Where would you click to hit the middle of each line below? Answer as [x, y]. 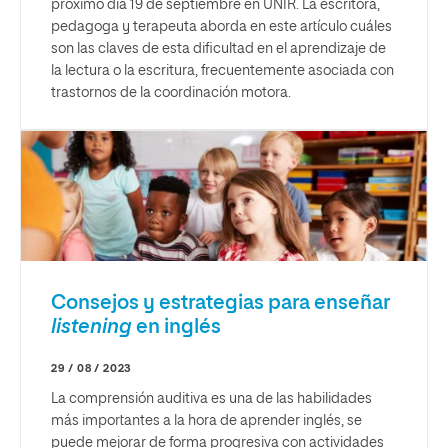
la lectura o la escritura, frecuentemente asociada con [222, 70]
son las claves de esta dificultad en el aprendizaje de [218, 48]
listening [91, 326]
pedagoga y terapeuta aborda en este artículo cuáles [221, 26]
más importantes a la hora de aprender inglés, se [206, 420]
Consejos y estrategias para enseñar [220, 302]
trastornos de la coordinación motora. [171, 92]
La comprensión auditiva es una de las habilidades [211, 398]
